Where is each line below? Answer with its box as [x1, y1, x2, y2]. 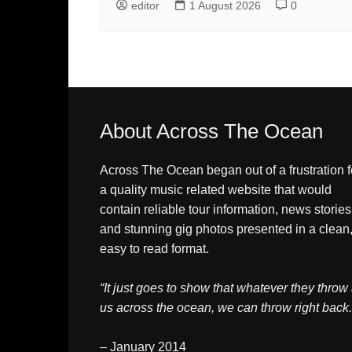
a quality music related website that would [100, 182, 332, 196]
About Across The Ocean [100, 119, 323, 143]
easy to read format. [100, 241, 209, 255]
